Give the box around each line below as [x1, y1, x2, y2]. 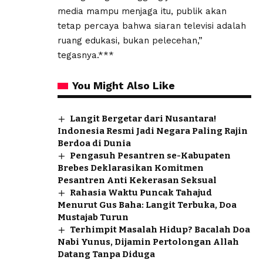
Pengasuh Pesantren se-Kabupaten [70, 150, 231, 161]
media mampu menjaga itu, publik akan [58, 6, 227, 17]
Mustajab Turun [58, 212, 129, 223]
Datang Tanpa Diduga [58, 249, 155, 260]
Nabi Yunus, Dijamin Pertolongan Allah [58, 237, 239, 248]
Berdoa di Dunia [58, 138, 131, 149]
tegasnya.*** [58, 50, 114, 61]
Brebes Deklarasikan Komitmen [58, 163, 204, 174]
